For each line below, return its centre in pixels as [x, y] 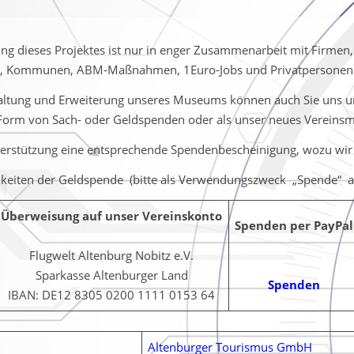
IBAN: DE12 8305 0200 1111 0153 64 [111, 294]
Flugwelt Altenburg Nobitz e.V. [111, 255]
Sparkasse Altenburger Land [111, 275]
